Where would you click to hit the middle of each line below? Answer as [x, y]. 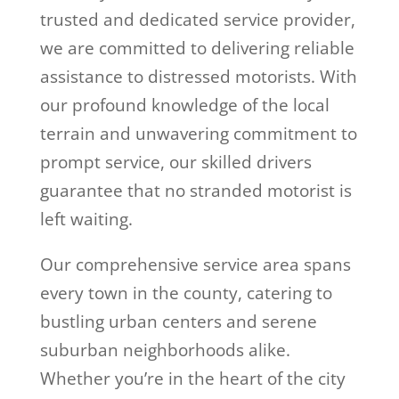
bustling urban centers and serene [178, 321]
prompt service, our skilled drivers [175, 162]
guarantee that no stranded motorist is [195, 190]
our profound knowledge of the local [184, 105]
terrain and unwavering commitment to [198, 133]
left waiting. [86, 219]
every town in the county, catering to [186, 293]
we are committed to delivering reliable [197, 48]
